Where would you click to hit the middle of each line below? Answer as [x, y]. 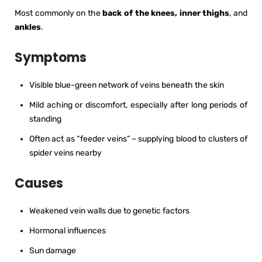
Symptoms [51, 57]
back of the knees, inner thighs [166, 13]
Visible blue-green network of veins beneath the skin [127, 85]
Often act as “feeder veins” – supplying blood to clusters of [138, 139]
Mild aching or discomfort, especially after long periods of [138, 105]
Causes [39, 183]
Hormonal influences [68, 230]
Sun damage [53, 250]
